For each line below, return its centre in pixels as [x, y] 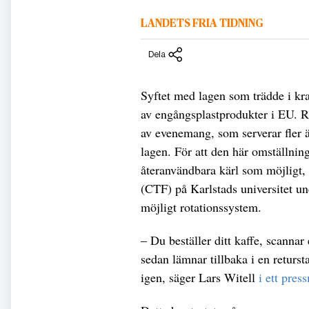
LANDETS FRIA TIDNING [202, 24]
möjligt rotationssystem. [201, 207]
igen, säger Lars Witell [200, 277]
